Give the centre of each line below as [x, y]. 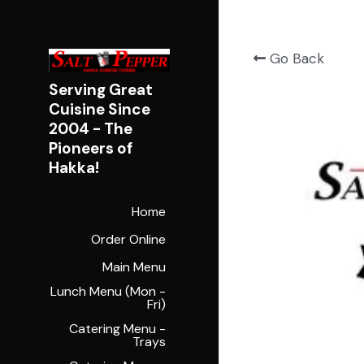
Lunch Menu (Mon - [108, 292]
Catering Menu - [117, 329]
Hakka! [74, 168]
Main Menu [134, 267]
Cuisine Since [100, 110]
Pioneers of [91, 149]
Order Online [128, 240]
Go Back [292, 58]
